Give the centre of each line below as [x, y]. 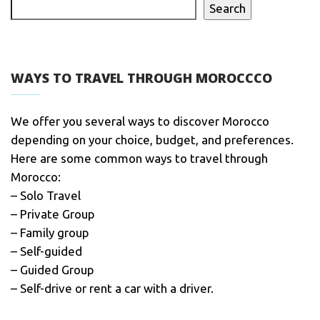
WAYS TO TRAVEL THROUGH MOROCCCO [141, 78]
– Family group [50, 232]
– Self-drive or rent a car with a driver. [112, 288]
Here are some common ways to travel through [139, 158]
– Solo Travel [46, 195]
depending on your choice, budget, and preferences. [152, 140]
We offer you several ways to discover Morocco [140, 121]
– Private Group [53, 214]
